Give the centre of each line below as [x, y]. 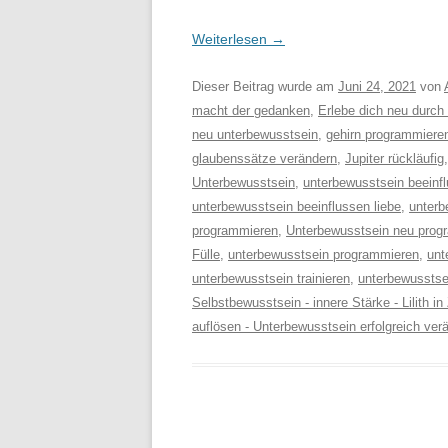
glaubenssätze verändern [264, 158]
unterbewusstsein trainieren [271, 278]
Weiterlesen [231, 39]
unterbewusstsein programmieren [323, 254]
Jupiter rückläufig [394, 158]
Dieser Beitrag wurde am [265, 86]
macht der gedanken [251, 110]
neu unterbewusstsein [255, 134]
